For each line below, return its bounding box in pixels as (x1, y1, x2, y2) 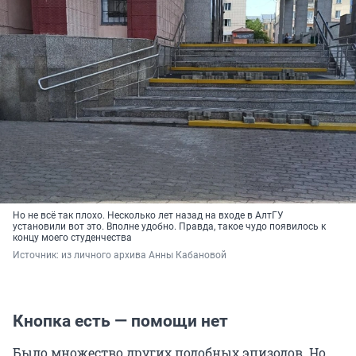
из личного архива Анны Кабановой (61, 249, 226, 261)
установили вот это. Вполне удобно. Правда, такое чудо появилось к (13, 220, 326, 232)
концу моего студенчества (13, 231, 132, 243)
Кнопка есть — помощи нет (13, 311, 228, 331)
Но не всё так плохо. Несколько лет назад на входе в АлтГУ (13, 209, 284, 221)
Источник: (13, 249, 61, 261)
